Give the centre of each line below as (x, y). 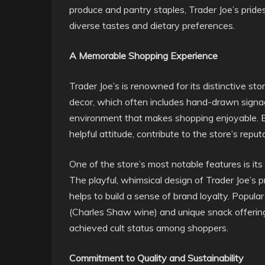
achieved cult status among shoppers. (149, 228)
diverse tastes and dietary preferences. (152, 25)
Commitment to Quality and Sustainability (156, 258)
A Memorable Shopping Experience (143, 56)
